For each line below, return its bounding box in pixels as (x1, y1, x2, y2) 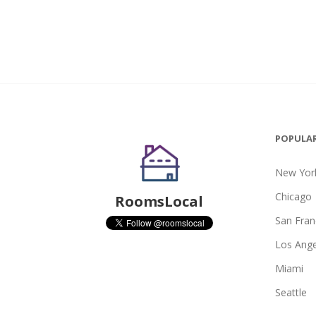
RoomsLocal (115, 192, 204, 211)
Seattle (274, 286, 307, 299)
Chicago (274, 190, 312, 203)
